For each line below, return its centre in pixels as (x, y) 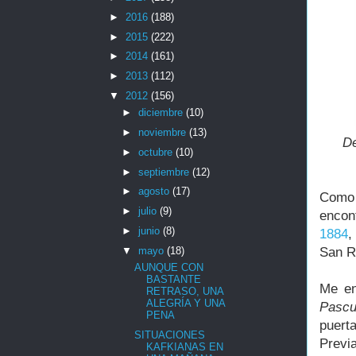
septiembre (165, 172)
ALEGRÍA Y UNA (186, 304)
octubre (157, 152)
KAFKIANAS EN (185, 346)
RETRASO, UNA (185, 292)
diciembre (162, 113)
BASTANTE (174, 280)
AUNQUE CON (169, 268)
